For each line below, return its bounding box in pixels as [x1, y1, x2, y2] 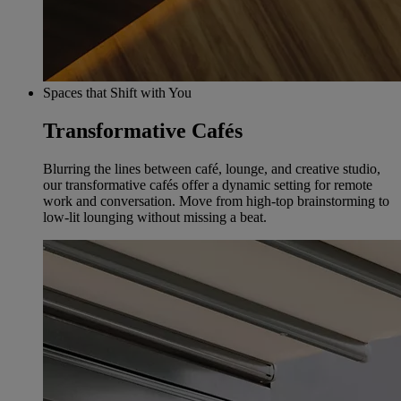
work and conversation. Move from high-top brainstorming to [43, 192, 389, 209]
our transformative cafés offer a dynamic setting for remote [43, 176, 372, 192]
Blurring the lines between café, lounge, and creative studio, [43, 160, 380, 176]
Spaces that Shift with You [43, 85, 192, 100]
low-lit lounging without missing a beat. [43, 209, 267, 225]
